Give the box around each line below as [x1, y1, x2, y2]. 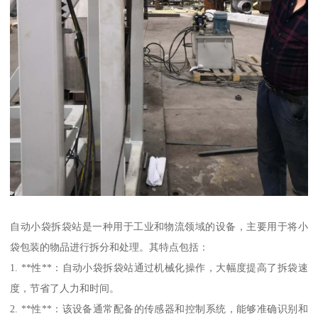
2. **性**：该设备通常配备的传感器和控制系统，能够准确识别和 [10, 302, 308, 314]
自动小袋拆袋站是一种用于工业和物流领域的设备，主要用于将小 [10, 220, 308, 232]
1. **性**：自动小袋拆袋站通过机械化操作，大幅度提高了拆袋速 [10, 261, 308, 273]
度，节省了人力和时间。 [10, 282, 120, 294]
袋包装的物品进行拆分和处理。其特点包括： [10, 241, 209, 253]
